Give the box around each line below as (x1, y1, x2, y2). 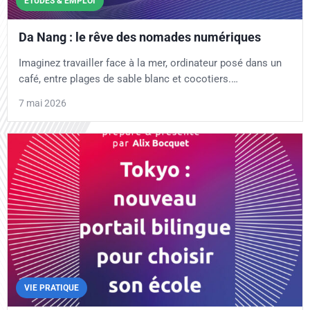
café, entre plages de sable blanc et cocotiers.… (19, 72, 238, 85)
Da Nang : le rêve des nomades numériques (19, 29, 261, 44)
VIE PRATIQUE (24, 282, 79, 293)
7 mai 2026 (19, 97, 66, 109)
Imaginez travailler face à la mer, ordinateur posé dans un (19, 56, 282, 69)
